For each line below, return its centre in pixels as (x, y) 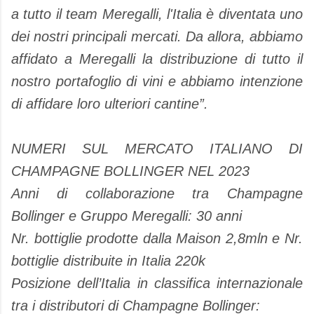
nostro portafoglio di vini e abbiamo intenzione (157, 81)
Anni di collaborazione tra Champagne (157, 193)
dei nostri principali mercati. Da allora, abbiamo (157, 36)
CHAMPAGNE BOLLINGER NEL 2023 (130, 171)
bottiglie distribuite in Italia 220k (108, 261)
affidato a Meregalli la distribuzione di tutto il (157, 59)
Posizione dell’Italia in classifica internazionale (157, 283)
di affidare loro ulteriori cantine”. (110, 104)
